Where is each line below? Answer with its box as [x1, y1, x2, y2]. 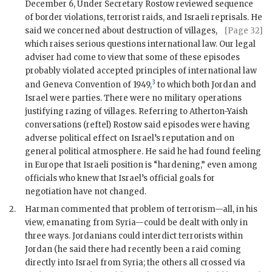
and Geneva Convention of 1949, [25, 80, 152, 90]
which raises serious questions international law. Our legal [25, 39, 256, 50]
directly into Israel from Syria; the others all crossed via [25, 257, 245, 268]
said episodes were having [142, 120, 250, 131]
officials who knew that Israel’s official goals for [25, 173, 215, 184]
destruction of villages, [126, 25, 217, 36]
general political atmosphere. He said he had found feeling [25, 146, 261, 157]
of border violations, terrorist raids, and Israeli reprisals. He [25, 12, 262, 23]
